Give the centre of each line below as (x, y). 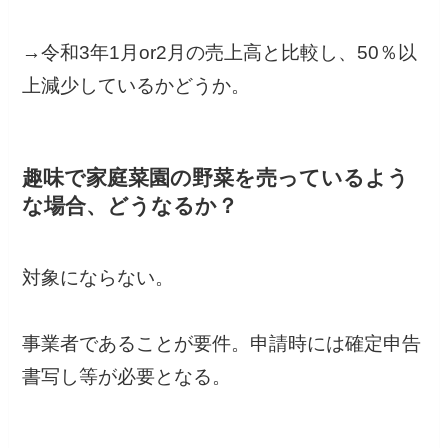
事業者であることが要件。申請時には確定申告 (222, 343)
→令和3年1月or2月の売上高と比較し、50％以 (220, 52)
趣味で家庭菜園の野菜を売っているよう (216, 177)
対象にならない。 (98, 277)
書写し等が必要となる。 (127, 376)
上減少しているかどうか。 (136, 85)
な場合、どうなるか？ (130, 205)
